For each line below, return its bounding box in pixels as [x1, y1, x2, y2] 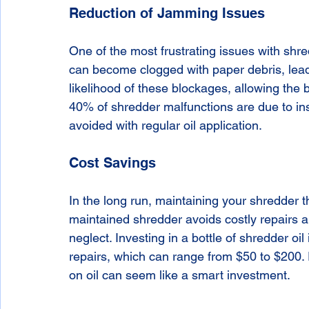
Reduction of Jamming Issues [69, 5, 265, 22]
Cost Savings [69, 154, 156, 172]
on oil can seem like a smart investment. [69, 268, 290, 283]
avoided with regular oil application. [69, 118, 262, 133]
